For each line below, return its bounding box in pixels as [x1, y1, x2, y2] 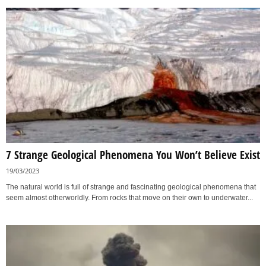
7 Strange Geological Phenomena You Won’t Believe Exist [6, 147, 260, 163]
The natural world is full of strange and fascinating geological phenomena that [6, 183, 256, 192]
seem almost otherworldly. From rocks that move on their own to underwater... [6, 194, 253, 202]
